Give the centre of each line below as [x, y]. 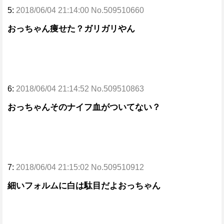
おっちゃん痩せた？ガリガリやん [71, 29]
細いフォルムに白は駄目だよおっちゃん [84, 186]
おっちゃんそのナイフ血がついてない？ [84, 107]
